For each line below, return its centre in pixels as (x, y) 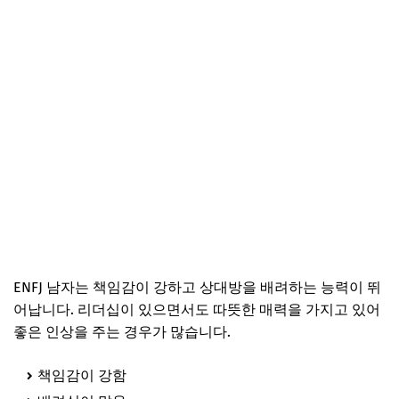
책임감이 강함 (82, 375)
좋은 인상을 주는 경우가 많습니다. (122, 331)
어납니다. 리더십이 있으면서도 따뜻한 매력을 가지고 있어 (197, 309)
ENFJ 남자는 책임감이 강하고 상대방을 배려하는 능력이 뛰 (197, 287)
